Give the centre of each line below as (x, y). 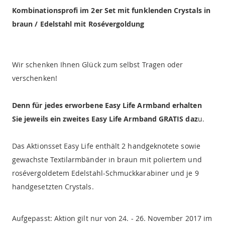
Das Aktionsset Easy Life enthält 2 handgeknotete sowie (106, 146)
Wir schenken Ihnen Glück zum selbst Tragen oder (98, 64)
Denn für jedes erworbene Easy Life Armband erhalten (107, 105)
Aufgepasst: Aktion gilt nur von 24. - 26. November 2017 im (112, 218)
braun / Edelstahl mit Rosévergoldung (78, 24)
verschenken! (35, 78)
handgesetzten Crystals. (53, 186)
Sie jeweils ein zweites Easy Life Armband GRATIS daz (105, 119)
